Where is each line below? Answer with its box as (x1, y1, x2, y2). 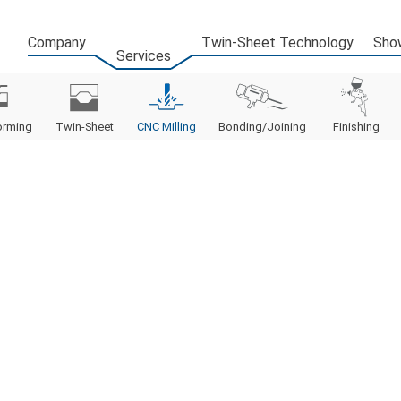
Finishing (332, 120, 380, 134)
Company (27, 33, 86, 51)
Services (115, 47, 171, 64)
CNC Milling (136, 120, 196, 134)
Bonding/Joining (218, 120, 307, 134)
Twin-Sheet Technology (200, 33, 354, 51)
